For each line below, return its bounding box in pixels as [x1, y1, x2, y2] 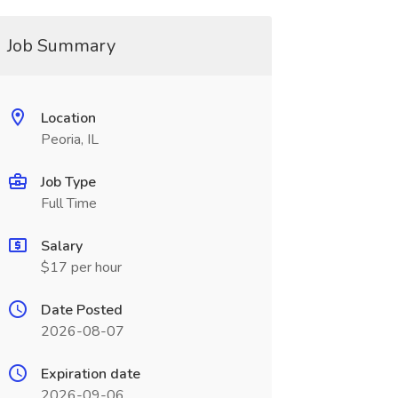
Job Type [40, 172, 96, 192]
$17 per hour [40, 258, 122, 277]
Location [40, 108, 96, 128]
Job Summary [6, 34, 115, 58]
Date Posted [40, 300, 123, 320]
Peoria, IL [40, 130, 99, 149]
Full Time [40, 194, 97, 213]
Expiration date [40, 364, 140, 384]
